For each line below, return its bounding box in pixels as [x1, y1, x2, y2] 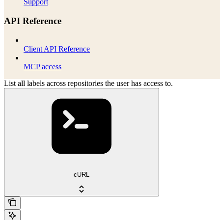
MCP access [24, 62, 61, 71]
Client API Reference [24, 44, 90, 53]
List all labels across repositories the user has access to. [4, 79, 173, 87]
